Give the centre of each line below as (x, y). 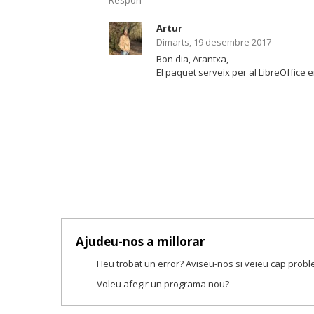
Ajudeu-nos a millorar (140, 242)
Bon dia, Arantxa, (192, 59)
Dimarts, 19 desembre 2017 (214, 42)
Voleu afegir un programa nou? (163, 284)
